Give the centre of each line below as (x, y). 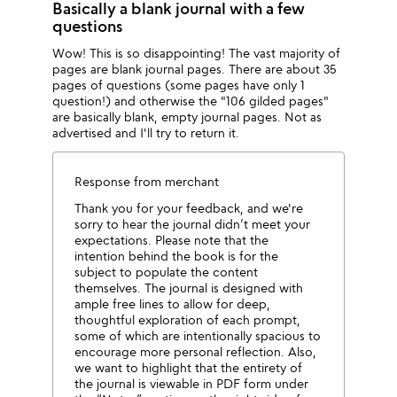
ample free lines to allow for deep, (173, 304)
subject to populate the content (167, 272)
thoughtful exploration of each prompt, (188, 319)
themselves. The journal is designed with (189, 288)
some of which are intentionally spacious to (198, 335)
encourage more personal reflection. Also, (196, 351)
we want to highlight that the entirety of (189, 367)
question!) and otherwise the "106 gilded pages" (191, 101)
